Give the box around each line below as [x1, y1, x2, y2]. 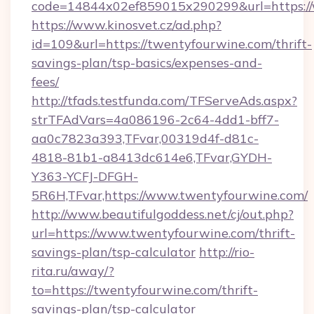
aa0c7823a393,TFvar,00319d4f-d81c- [32, 130, 259, 146]
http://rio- [199, 244, 254, 260]
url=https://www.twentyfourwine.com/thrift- [32, 225, 295, 241]
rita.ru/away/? [32, 263, 114, 279]
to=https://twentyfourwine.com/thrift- [32, 282, 258, 298]
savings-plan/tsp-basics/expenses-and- [32, 55, 262, 71]
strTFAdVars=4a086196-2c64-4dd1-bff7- [32, 111, 279, 128]
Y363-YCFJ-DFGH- [32, 168, 138, 184]
